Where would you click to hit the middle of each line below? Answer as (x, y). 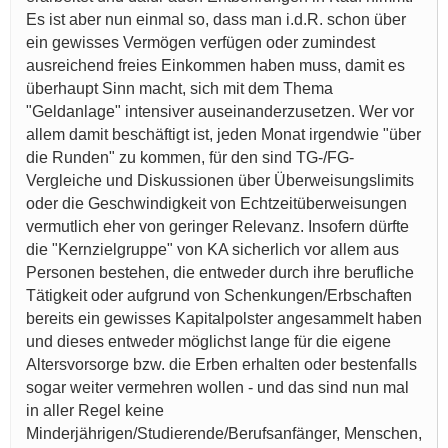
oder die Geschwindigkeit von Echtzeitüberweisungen (216, 204)
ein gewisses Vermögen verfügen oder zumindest (200, 43)
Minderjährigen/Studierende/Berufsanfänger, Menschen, (224, 434)
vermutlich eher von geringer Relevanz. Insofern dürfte (217, 227)
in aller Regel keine (95, 411)
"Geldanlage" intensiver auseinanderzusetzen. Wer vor (220, 112)
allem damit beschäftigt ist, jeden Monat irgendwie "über (223, 135)
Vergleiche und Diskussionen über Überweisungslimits (220, 181)
